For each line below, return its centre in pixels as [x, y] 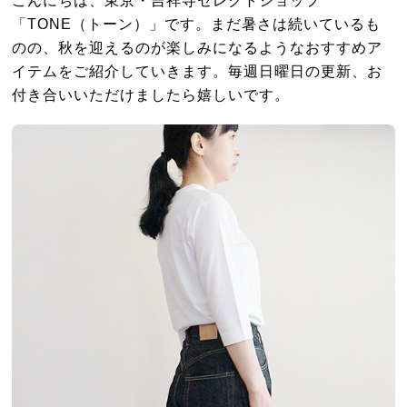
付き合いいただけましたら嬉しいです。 [151, 95]
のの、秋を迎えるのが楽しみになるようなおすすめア [198, 48]
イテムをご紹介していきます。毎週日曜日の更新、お [198, 71]
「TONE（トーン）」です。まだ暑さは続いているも [197, 24]
